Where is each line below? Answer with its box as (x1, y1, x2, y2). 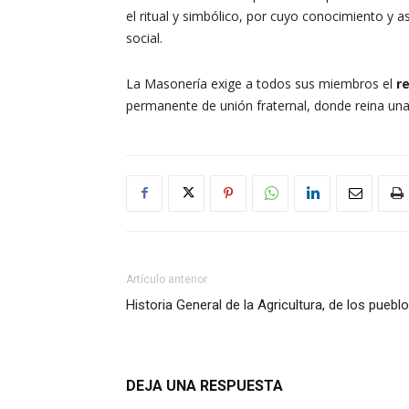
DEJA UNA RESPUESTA (126, 376, 283, 394)
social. (126, 28, 163, 47)
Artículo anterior (126, 272, 207, 286)
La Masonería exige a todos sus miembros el (126, 74, 396, 92)
